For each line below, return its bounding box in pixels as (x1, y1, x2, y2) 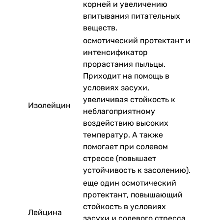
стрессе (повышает (83, 153, 156, 163)
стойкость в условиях (83, 201, 166, 211)
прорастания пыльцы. (83, 59, 165, 69)
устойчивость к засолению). (83, 165, 191, 175)
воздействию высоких (83, 118, 168, 128)
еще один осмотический (83, 178, 176, 188)
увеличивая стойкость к (83, 94, 175, 104)
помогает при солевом (83, 141, 168, 151)
